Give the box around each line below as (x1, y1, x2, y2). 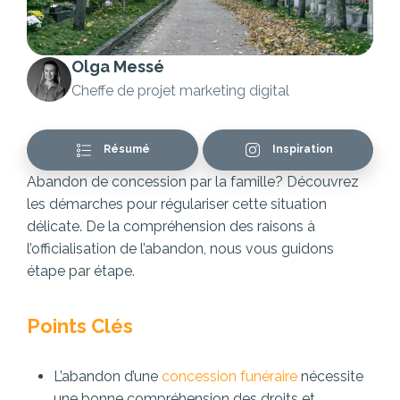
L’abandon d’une (54, 368, 162, 386)
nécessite (297, 368, 363, 386)
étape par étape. (27, 262, 135, 280)
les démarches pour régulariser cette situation (27, 196, 327, 213)
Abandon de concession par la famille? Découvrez (27, 173, 359, 191)
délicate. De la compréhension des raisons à (27, 218, 315, 236)
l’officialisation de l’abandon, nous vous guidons (27, 240, 334, 258)
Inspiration (269, 143, 333, 156)
